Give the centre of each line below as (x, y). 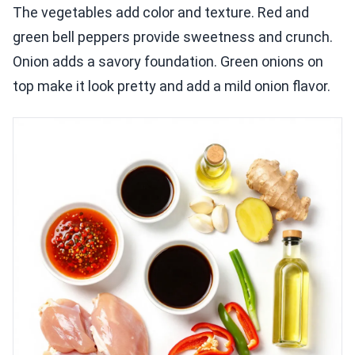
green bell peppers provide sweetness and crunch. (173, 37)
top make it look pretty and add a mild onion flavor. (172, 86)
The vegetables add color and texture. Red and (161, 13)
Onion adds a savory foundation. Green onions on (168, 62)
